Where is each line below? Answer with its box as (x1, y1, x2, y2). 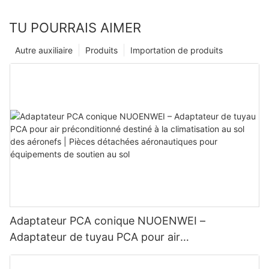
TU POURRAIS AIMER (9, 19, 141, 35)
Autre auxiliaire (15, 44, 73, 55)
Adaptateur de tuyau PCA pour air (10, 230, 180, 243)
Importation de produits (130, 44, 223, 55)
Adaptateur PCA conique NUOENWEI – (10, 214, 205, 227)
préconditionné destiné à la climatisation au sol (10, 246, 247, 259)
